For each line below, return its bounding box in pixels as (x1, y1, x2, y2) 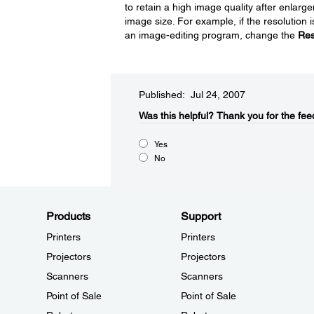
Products (46, 210, 90, 223)
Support (180, 210, 221, 223)
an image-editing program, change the (124, 29, 298, 41)
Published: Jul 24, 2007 (138, 89, 245, 100)
